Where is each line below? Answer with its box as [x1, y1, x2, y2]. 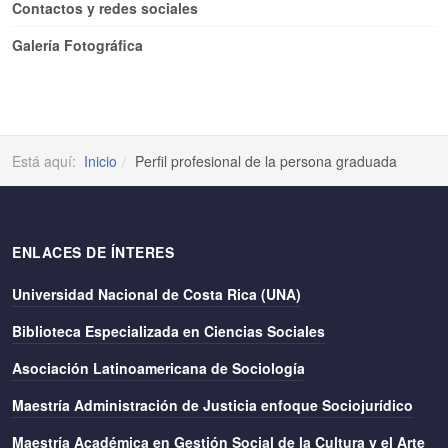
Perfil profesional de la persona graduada [135, 151, 397, 171]
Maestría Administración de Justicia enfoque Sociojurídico [12, 395, 413, 415]
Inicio [84, 151, 117, 171]
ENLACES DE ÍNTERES [12, 242, 174, 262]
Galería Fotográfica [12, 35, 143, 55]
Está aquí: [12, 151, 84, 171]
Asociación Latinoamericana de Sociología [12, 358, 305, 378]
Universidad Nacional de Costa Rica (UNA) [12, 284, 301, 304]
